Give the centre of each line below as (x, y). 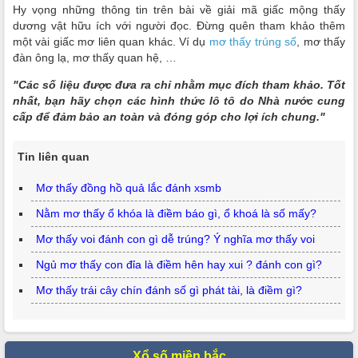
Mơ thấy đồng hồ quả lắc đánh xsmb (128, 188)
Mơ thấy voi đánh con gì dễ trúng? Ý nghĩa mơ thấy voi (175, 239)
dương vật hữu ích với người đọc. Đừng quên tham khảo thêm (179, 26)
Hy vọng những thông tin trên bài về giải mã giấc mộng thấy (179, 10)
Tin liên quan (54, 157)
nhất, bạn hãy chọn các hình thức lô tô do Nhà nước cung (179, 101)
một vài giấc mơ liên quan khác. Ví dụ (111, 42)
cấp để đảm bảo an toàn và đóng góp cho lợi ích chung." (169, 117)
